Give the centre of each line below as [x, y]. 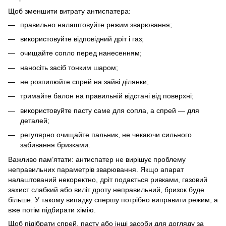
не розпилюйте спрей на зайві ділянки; [84, 82]
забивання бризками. [55, 145]
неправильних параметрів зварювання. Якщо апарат [96, 169]
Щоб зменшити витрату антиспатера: [69, 11]
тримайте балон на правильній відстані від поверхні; [107, 96]
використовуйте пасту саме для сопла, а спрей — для [110, 110]
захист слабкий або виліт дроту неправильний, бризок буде [106, 189]
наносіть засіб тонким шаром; [69, 67]
